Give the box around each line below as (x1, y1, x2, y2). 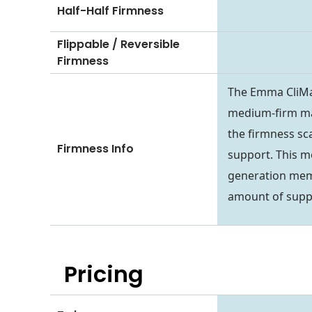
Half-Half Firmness (57, 2, 164, 19)
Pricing (64, 258, 143, 290)
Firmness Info (57, 141, 134, 157)
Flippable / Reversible (57, 36, 180, 52)
